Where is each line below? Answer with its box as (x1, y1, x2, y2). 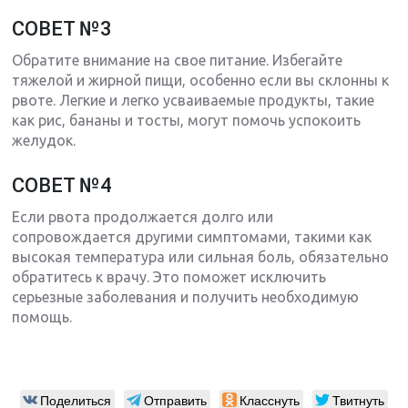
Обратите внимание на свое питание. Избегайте (12, 51, 343, 68)
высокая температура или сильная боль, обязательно (12, 248, 390, 265)
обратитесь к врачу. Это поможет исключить (12, 268, 327, 285)
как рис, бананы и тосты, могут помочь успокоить (12, 111, 362, 128)
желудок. (12, 131, 76, 148)
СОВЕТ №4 (12, 173, 113, 197)
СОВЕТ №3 (12, 16, 113, 40)
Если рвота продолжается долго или (12, 208, 274, 225)
